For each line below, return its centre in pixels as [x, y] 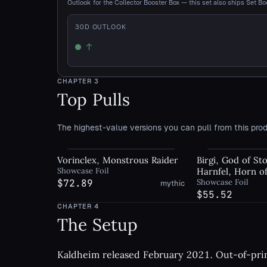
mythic [173, 183]
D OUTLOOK [105, 27]
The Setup [97, 225]
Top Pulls [94, 100]
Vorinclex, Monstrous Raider [118, 160]
